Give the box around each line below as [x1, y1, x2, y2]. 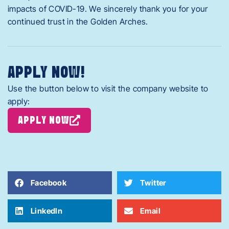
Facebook [31, 178, 67, 188]
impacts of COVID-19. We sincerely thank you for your [8, 4, 208, 14]
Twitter [140, 178, 167, 188]
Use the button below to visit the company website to [8, 83, 209, 94]
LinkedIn [31, 206, 63, 216]
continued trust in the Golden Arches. [8, 16, 148, 27]
